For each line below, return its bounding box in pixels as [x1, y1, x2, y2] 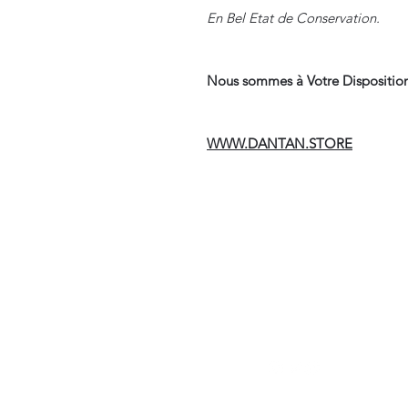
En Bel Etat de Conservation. [207, 8, 380, 26]
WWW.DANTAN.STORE [207, 134, 352, 152]
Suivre [286, 309, 322, 327]
